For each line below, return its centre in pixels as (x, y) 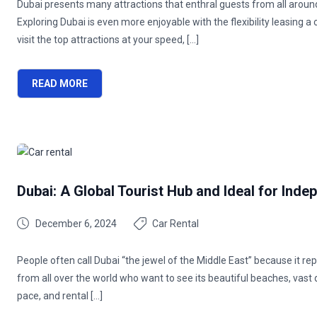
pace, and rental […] (60, 296)
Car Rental (175, 224)
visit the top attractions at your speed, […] (108, 40)
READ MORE (60, 83)
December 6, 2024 (76, 224)
